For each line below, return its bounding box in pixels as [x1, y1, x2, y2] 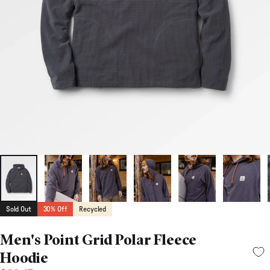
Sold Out [6, 205, 31, 213]
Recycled [79, 205, 107, 213]
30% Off [43, 205, 67, 213]
